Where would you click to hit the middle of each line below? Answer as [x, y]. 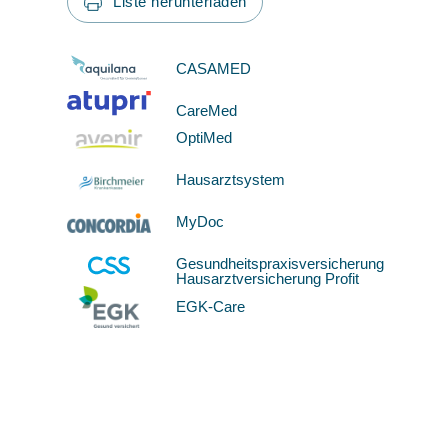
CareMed [207, 110]
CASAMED [214, 68]
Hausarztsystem [231, 180]
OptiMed [204, 138]
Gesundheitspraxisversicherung [280, 264]
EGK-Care [211, 306]
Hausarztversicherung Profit [268, 279]
